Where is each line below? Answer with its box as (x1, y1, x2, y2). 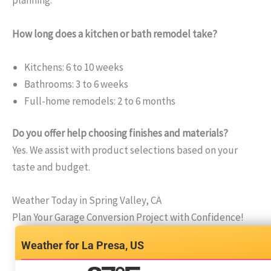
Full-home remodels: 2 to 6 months (24, 94, 175, 108)
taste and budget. (12, 160, 90, 174)
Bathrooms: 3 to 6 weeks (24, 77, 128, 91)
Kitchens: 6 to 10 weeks (24, 60, 123, 74)
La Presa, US (82, 238, 144, 252)
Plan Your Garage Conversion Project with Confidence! (12, 211, 244, 224)
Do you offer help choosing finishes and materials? (12, 126, 228, 140)
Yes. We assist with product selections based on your (12, 143, 238, 157)
